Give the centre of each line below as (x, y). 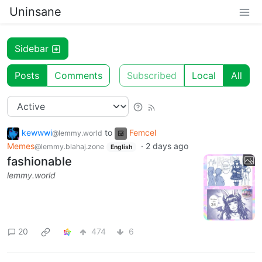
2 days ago (167, 146)
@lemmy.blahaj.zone (69, 146)
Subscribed (152, 75)
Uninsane (35, 12)
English (121, 147)
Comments (78, 75)
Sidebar (32, 49)
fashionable (39, 162)
